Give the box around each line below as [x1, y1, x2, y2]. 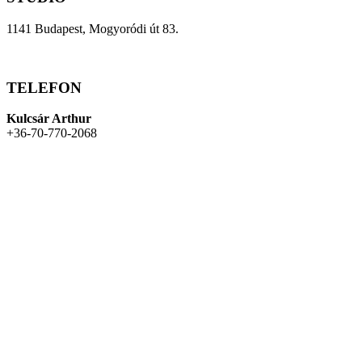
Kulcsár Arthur [6, 112, 91, 126]
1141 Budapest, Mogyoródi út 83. [6, 21, 179, 36]
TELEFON [6, 78, 82, 96]
